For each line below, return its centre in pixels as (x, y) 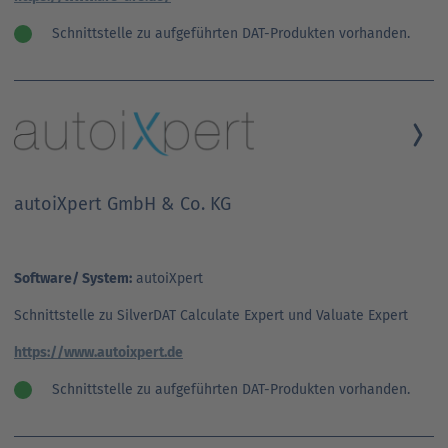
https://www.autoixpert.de (98, 352)
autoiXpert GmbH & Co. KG (122, 203)
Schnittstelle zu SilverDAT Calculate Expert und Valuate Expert (211, 315)
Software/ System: (73, 278)
